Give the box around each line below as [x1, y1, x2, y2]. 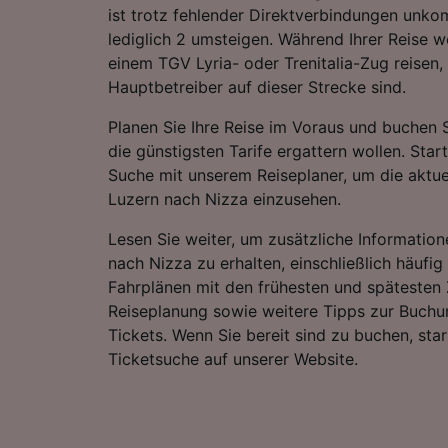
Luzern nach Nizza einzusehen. [108, 188, 341, 209]
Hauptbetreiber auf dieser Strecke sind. [108, 76, 406, 97]
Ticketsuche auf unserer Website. [108, 348, 358, 369]
